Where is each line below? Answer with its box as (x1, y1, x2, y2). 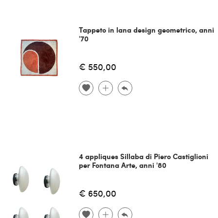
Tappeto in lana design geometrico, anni (78, 24, 214, 35)
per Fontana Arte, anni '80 (78, 159, 166, 170)
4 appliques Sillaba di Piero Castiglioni (78, 150, 208, 162)
